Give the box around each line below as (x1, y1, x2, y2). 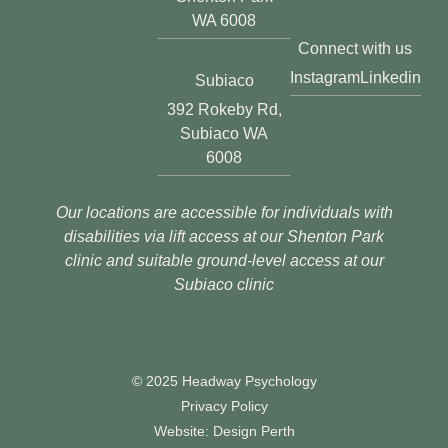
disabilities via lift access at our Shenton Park (64, 227, 384, 245)
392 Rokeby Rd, (166, 100, 282, 118)
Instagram (289, 69, 360, 87)
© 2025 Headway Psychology (131, 372, 317, 389)
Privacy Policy (180, 397, 268, 414)
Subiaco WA (180, 124, 268, 142)
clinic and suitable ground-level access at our (64, 251, 384, 269)
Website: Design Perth (153, 422, 295, 439)
